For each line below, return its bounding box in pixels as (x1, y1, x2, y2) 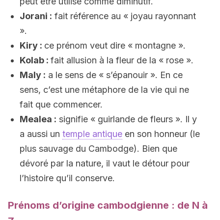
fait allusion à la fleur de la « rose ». (51, 55, 193, 65)
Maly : (20, 70, 46, 80)
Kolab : (20, 55, 51, 65)
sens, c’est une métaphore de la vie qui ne (20, 84, 189, 95)
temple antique (62, 129, 122, 139)
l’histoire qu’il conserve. (20, 173, 115, 183)
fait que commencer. (20, 99, 103, 110)
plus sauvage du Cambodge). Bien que (20, 143, 177, 154)
